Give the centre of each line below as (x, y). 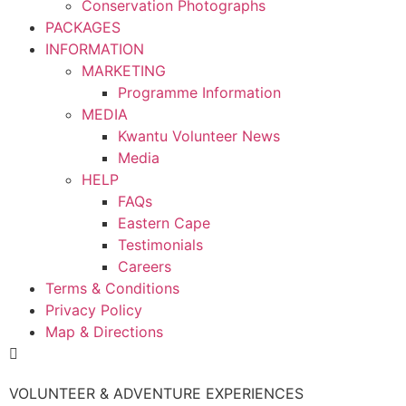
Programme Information (199, 92)
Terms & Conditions (112, 288)
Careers (145, 266)
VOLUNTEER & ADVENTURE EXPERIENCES (156, 393)
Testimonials (160, 245)
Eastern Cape (164, 223)
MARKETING (124, 71)
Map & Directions (104, 332)
